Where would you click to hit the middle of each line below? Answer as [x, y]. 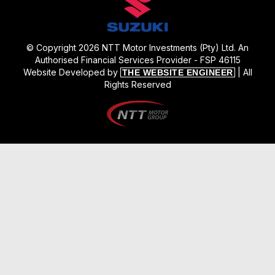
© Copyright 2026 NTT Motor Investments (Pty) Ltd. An [137, 47]
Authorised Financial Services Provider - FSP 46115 [137, 60]
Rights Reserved [137, 84]
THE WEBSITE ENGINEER [177, 72]
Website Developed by [72, 72]
